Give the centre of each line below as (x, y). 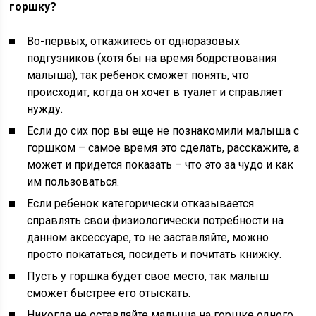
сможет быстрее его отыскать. (109, 293)
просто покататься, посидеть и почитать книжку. (154, 254)
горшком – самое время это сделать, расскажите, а (163, 148)
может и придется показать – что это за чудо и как (160, 165)
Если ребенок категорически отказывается (141, 203)
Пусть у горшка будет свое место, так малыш (148, 276)
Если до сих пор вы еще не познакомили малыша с (163, 131)
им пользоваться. (73, 182)
